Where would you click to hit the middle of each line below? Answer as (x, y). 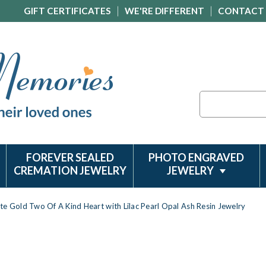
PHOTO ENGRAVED (197, 157)
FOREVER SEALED (70, 157)
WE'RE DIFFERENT (164, 11)
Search (212, 97)
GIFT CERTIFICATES (67, 11)
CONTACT (241, 11)
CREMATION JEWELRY (70, 170)
